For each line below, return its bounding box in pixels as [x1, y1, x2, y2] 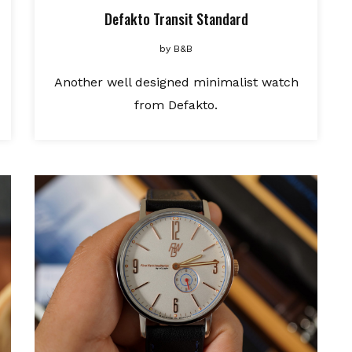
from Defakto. [134, 97, 218, 112]
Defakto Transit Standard [104, 9, 248, 29]
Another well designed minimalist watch [53, 75, 299, 90]
